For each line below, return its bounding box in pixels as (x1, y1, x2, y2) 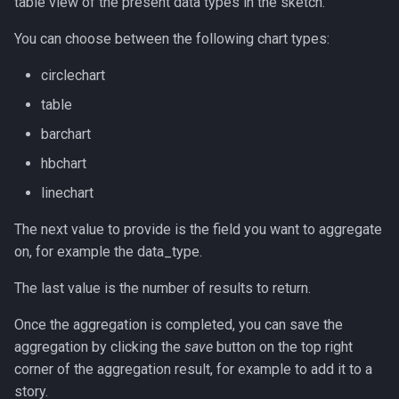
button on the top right (213, 338, 353, 355)
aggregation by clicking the (14, 338, 184, 355)
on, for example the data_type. (14, 243, 202, 260)
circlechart (41, 67, 105, 84)
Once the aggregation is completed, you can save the (14, 316, 343, 333)
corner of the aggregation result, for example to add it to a (14, 361, 372, 378)
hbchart (41, 155, 86, 172)
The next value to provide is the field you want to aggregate (14, 221, 382, 238)
